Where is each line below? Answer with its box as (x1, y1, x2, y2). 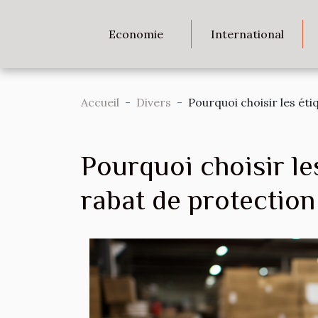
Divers (136, 95, 171, 109)
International (210, 27, 284, 41)
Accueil (81, 95, 119, 109)
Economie (109, 27, 164, 41)
